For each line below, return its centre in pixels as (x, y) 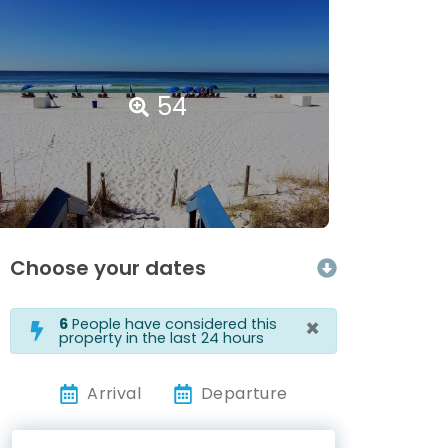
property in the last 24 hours (161, 338)
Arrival (114, 394)
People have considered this (172, 324)
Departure (244, 394)
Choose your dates (108, 268)
